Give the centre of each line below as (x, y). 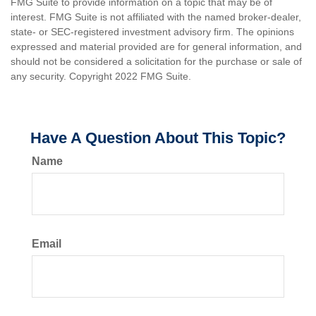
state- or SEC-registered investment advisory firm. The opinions (152, 32)
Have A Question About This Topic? (158, 138)
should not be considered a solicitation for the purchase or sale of (156, 61)
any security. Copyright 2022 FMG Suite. (101, 76)
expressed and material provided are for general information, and (156, 47)
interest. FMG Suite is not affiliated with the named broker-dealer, (156, 17)
